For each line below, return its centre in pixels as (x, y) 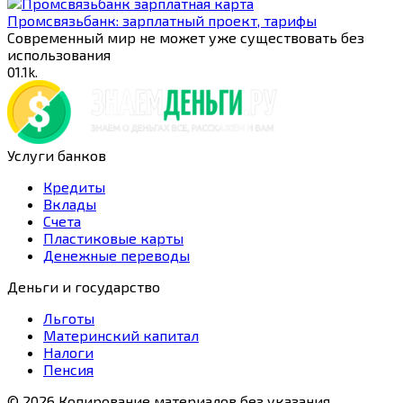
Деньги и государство (84, 287)
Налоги (68, 353)
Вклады (70, 204)
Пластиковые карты (113, 238)
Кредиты (74, 187)
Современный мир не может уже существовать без (186, 38)
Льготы (69, 318)
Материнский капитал (121, 336)
